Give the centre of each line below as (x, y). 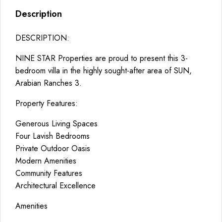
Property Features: (47, 103)
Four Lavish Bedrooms (53, 136)
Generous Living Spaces (56, 124)
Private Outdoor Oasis (53, 148)
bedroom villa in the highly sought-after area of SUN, (104, 71)
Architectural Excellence (55, 186)
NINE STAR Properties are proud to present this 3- (102, 58)
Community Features (49, 173)
